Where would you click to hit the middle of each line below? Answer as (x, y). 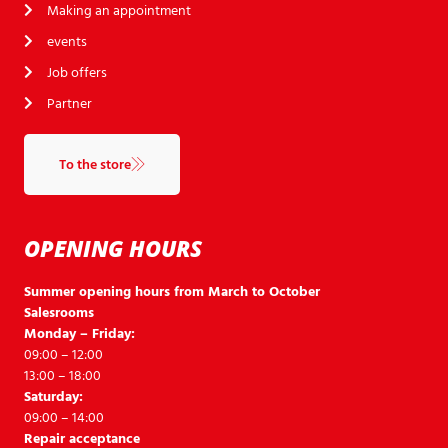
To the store (95, 164)
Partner (69, 103)
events (66, 41)
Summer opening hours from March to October (172, 291)
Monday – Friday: (79, 333)
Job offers (76, 72)
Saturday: (53, 396)
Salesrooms (59, 312)
